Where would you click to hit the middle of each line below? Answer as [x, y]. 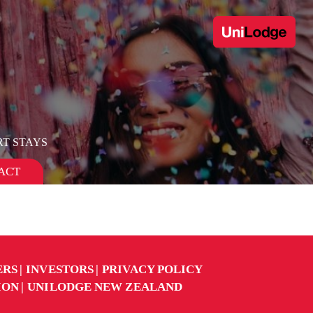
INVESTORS [60, 269]
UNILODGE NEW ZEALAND [105, 287]
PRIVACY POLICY [153, 269]
